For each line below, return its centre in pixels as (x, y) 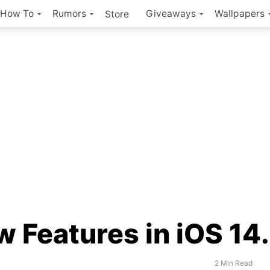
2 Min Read (233, 263)
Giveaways (171, 14)
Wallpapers (240, 14)
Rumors (69, 14)
